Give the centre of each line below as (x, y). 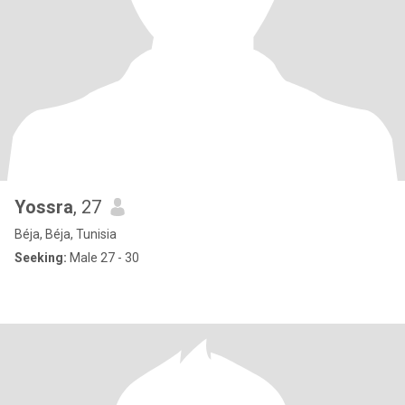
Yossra (44, 207)
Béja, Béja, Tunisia (66, 234)
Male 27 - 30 (103, 258)
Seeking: (41, 258)
